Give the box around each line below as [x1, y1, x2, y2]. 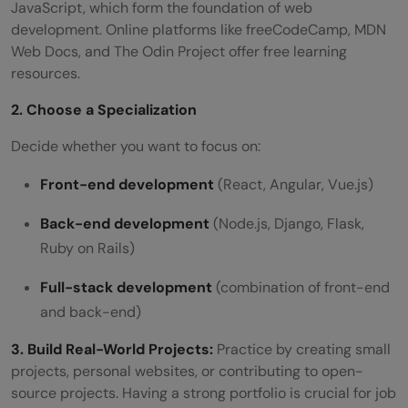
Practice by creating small [217, 339, 391, 359]
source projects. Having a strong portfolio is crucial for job [11, 382, 396, 403]
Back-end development [40, 213, 209, 233]
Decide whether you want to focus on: [11, 136, 260, 156]
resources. [11, 63, 80, 83]
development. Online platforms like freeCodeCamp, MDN [11, 19, 386, 39]
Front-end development [40, 174, 214, 194]
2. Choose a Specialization [11, 99, 197, 119]
